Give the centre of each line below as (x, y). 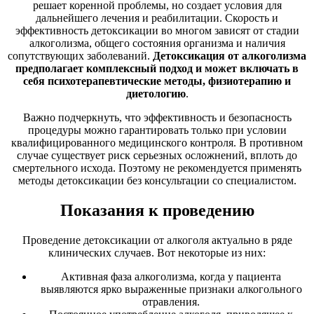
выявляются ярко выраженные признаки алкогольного (171, 289)
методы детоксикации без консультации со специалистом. (157, 181)
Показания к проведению (157, 211)
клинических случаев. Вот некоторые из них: (157, 253)
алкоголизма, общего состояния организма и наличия (157, 43)
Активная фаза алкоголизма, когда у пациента (171, 277)
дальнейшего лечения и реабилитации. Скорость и (157, 18)
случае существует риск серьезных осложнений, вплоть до (157, 156)
